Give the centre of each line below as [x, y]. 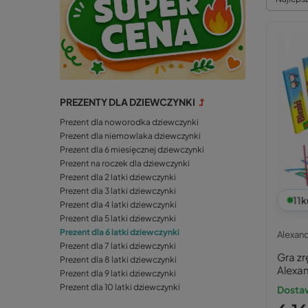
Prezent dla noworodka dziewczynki [129, 122]
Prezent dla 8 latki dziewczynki [118, 260]
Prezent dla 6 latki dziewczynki [120, 232]
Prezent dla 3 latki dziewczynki [118, 191]
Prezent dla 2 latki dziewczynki [118, 177]
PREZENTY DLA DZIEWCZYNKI [128, 101]
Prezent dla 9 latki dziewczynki [118, 274]
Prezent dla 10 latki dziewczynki [120, 287]
